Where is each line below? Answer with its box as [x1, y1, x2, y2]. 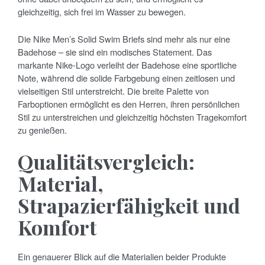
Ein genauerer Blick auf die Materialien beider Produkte [18, 250, 226, 263]
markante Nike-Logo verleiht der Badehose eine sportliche [18, 59, 237, 72]
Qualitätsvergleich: [18, 148, 195, 176]
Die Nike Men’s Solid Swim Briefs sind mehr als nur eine [18, 33, 230, 46]
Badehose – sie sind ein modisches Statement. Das [18, 46, 212, 59]
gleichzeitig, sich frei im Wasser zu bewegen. [18, 5, 186, 18]
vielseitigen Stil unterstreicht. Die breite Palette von [18, 85, 209, 98]
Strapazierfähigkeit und [18, 192, 240, 219]
